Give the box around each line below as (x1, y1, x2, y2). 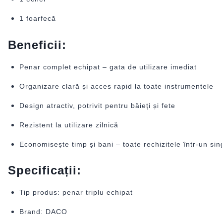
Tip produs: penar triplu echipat (19, 188, 133, 197)
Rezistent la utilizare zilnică (19, 120, 118, 129)
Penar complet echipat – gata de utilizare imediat (19, 62, 197, 71)
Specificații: (8, 164, 81, 177)
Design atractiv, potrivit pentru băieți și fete (19, 101, 175, 110)
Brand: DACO (19, 208, 67, 216)
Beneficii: (8, 38, 66, 52)
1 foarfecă (19, 14, 56, 23)
